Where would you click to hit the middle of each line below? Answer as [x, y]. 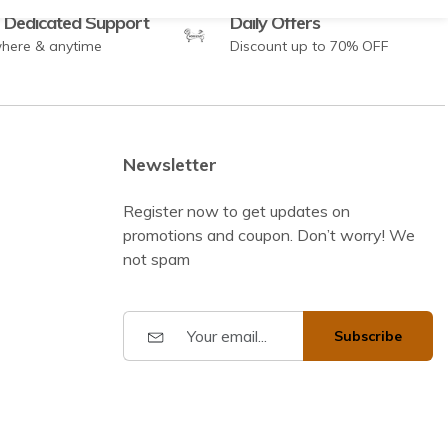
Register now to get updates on [236, 211]
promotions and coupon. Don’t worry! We [268, 235]
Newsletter [169, 165]
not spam [156, 259]
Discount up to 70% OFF [309, 46]
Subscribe [368, 335]
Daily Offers [274, 23]
